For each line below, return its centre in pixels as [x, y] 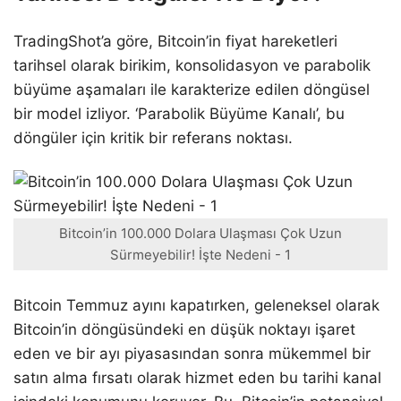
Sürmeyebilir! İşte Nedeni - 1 [200, 255]
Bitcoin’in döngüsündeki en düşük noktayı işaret [184, 329]
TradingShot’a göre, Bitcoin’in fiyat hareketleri [175, 42]
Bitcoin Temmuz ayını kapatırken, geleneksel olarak [196, 305]
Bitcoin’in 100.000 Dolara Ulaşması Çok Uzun [200, 234]
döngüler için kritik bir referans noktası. [153, 138]
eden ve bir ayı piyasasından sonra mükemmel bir [192, 353]
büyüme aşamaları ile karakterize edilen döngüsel [192, 90]
